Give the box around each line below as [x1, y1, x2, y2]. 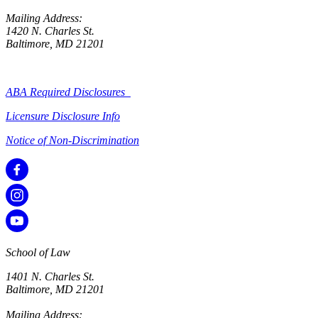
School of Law [6, 246, 70, 259]
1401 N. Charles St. [6, 270, 94, 283]
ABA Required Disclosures [6, 86, 131, 99]
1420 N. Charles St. [6, 25, 94, 38]
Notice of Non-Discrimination [6, 134, 139, 147]
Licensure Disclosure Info [6, 110, 120, 123]
